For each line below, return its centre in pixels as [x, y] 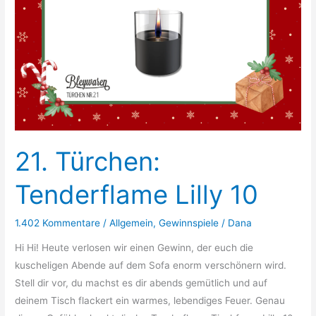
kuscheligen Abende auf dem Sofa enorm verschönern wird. [151, 266]
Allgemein [132, 223]
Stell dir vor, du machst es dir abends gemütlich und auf [141, 283]
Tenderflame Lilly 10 [137, 194]
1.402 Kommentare [58, 223]
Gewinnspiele [189, 223]
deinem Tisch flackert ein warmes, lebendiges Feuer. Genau [150, 301]
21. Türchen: [88, 161]
